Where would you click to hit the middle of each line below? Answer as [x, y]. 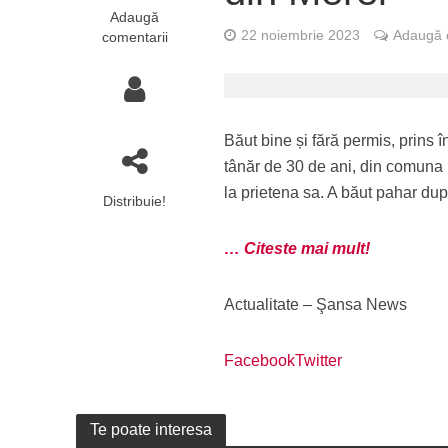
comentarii [134, 37]
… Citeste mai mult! [297, 248]
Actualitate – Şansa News [316, 304]
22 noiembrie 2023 [301, 35]
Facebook [260, 360]
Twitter [319, 360]
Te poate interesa [150, 429]
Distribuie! [135, 201]
